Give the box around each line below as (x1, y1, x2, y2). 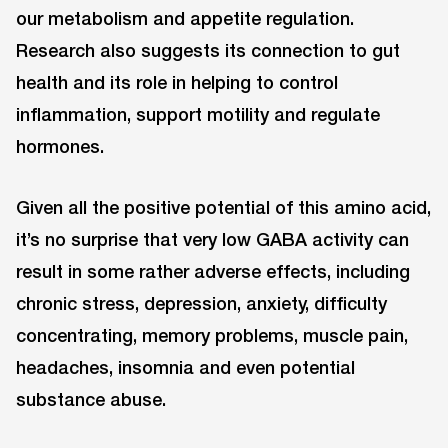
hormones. (16, 134, 104, 157)
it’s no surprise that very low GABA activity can (16, 227, 409, 250)
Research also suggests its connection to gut (16, 38, 400, 61)
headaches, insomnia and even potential (16, 355, 355, 378)
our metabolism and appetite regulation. (16, 6, 354, 29)
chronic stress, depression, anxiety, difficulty (16, 291, 387, 314)
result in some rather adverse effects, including (16, 259, 410, 282)
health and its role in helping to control (16, 70, 338, 93)
